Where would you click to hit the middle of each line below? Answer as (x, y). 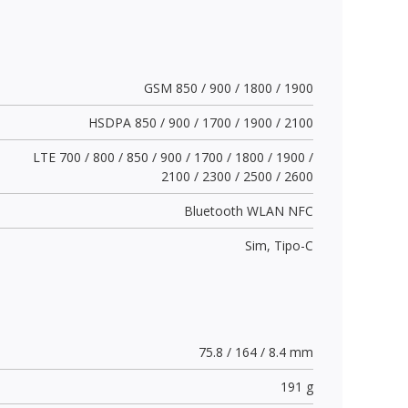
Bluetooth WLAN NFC (248, 210)
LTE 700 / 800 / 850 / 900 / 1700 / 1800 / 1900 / (173, 157)
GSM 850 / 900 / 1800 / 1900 (228, 87)
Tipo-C (293, 245)
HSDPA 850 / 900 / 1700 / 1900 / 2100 (200, 122)
